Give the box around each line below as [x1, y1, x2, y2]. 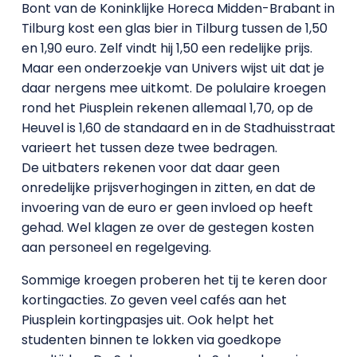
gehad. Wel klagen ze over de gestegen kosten [21, 218, 314, 237]
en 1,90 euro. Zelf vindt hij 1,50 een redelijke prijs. [21, 39, 312, 57]
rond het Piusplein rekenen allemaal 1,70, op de [21, 99, 313, 117]
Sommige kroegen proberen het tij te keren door [21, 271, 328, 289]
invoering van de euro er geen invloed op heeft [21, 198, 313, 217]
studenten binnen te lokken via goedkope [21, 331, 281, 349]
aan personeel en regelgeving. [21, 238, 211, 257]
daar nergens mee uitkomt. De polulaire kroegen [21, 79, 326, 97]
